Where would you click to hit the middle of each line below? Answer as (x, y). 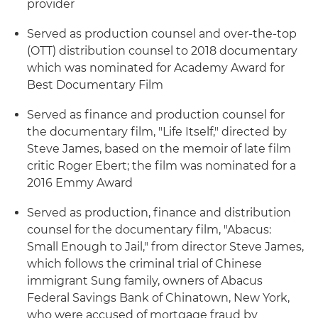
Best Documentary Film (95, 85)
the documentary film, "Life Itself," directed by (157, 132)
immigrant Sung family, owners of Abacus (145, 281)
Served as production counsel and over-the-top (162, 34)
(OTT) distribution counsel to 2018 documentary (162, 51)
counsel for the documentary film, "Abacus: (149, 230)
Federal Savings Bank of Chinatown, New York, (158, 298)
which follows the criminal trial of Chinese (144, 264)
